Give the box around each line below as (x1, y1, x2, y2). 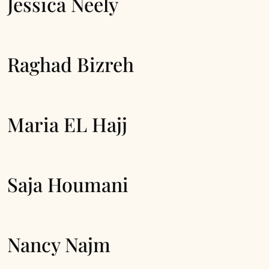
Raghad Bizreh (7, 51, 134, 77)
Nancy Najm (7, 231, 110, 257)
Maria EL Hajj (7, 111, 127, 137)
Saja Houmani (7, 171, 128, 197)
